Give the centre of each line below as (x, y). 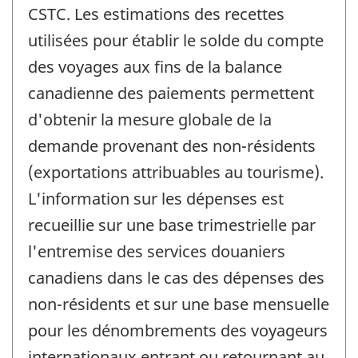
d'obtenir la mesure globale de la (150, 119)
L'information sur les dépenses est (156, 198)
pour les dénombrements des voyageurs (178, 330)
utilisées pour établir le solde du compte (176, 40)
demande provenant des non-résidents (172, 145)
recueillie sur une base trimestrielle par (172, 225)
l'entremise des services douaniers (157, 251)
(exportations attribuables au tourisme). (176, 172)
